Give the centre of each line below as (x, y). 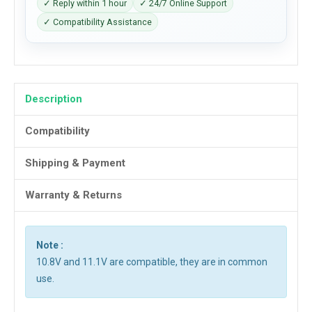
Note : (50, 245)
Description (54, 99)
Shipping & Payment (75, 163)
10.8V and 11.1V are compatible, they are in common (152, 262)
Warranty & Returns (73, 195)
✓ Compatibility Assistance (97, 22)
